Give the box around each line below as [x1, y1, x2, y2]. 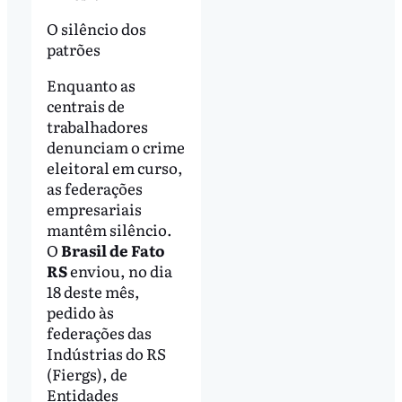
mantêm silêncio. [46, 218, 172, 241]
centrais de [46, 94, 125, 118]
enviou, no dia [66, 259, 172, 283]
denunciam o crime [46, 135, 185, 159]
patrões [46, 38, 100, 61]
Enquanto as [46, 74, 135, 97]
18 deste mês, [46, 280, 140, 303]
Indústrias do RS [46, 342, 166, 365]
